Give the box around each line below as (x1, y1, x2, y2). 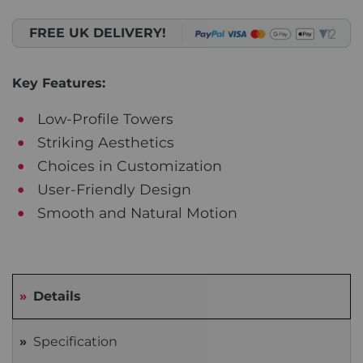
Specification (33, 333, 117, 349)
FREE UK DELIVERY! (28, 25, 166, 41)
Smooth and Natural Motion (33, 203, 238, 221)
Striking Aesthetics (33, 133, 175, 151)
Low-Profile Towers (33, 109, 174, 127)
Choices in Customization (33, 156, 223, 174)
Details (33, 288, 81, 304)
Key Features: (12, 75, 105, 91)
